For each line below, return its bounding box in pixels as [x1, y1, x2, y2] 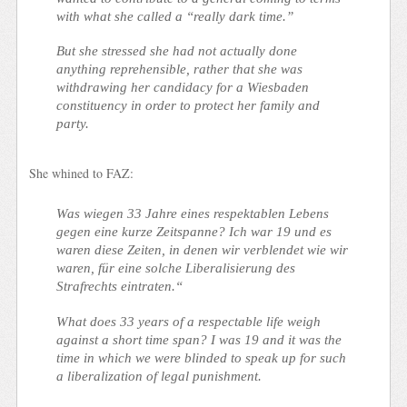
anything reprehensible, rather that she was [56, 61, 303, 77]
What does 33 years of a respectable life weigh [56, 313, 322, 329]
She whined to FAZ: [29, 164, 134, 182]
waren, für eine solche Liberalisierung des [56, 260, 296, 276]
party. [56, 115, 90, 132]
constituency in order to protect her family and [56, 97, 321, 114]
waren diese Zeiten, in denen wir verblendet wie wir [56, 242, 349, 258]
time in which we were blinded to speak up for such [56, 349, 347, 365]
